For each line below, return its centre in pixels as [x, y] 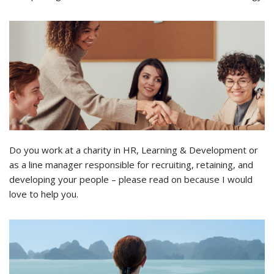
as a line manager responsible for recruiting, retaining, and [131, 165]
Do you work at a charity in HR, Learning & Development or [134, 150]
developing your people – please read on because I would [131, 180]
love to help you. [44, 194]
